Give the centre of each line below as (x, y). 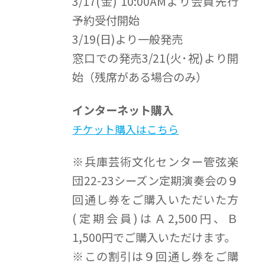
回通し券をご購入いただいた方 (156, 200)
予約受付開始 (106, 20)
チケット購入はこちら (126, 129)
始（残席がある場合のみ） (140, 77)
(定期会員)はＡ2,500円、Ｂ (156, 219)
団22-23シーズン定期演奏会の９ (156, 181)
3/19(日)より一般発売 (128, 39)
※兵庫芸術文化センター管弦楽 (156, 162)
